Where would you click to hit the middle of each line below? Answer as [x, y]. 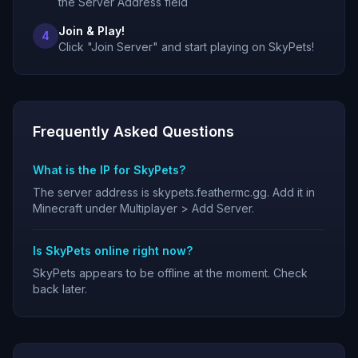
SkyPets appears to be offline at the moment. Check [170, 273]
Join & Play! [91, 31]
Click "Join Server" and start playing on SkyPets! [186, 47]
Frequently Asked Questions [133, 131]
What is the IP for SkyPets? [109, 170]
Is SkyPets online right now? [113, 251]
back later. [60, 289]
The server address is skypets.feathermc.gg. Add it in [174, 192]
